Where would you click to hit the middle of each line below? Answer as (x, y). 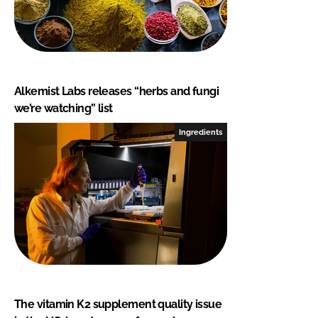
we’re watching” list (64, 108)
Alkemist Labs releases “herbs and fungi (117, 91)
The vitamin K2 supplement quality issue (118, 304)
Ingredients (201, 132)
